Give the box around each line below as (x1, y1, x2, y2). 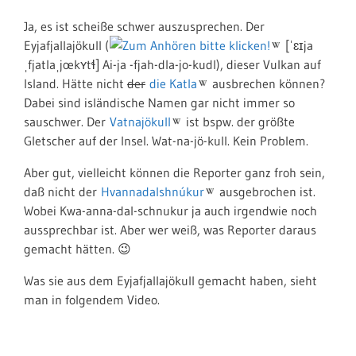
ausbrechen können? (209, 75, 325, 91)
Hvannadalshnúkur (101, 184, 204, 199)
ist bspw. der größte (183, 114, 295, 130)
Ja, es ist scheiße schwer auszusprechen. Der (24, 18, 265, 34)
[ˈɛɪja (282, 37, 313, 53)
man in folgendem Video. (24, 292, 160, 308)
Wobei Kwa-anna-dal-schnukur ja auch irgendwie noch (24, 203, 317, 219)
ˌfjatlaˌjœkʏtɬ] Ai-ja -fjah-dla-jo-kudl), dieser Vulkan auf (24, 56, 321, 72)
